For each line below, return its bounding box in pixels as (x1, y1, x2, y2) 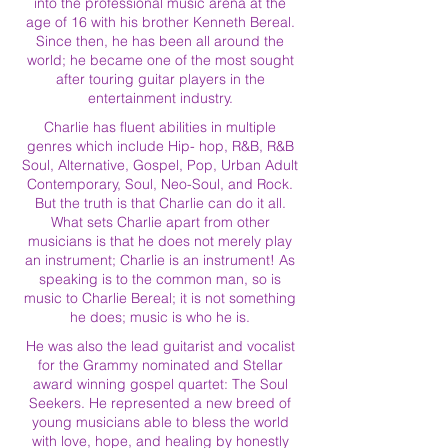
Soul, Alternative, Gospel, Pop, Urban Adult (22, 156, 298, 174)
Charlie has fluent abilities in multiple (44, 118, 276, 136)
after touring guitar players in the (55, 70, 265, 88)
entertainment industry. (87, 89, 233, 107)
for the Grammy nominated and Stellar (37, 356, 283, 374)
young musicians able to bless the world (31, 413, 289, 431)
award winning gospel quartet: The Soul (32, 375, 288, 393)
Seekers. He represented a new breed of (29, 394, 291, 412)
